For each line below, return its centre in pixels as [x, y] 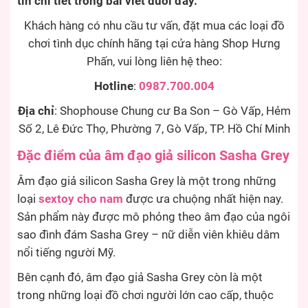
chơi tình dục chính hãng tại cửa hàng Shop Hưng [154, 44]
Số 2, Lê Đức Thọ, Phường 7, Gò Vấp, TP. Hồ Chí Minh [154, 129]
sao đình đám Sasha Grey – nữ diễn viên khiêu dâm [148, 235]
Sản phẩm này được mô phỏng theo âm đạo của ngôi [154, 217]
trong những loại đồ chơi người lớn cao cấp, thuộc [145, 296]
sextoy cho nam [81, 199]
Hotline [113, 87]
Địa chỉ [36, 111]
